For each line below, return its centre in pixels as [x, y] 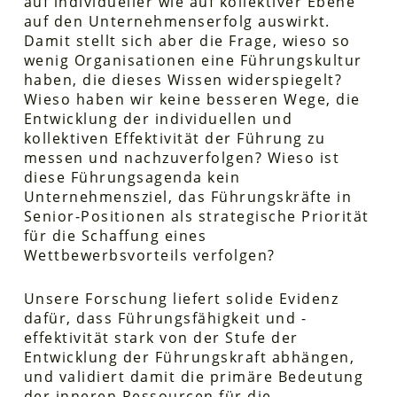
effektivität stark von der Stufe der [161, 337]
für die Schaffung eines [115, 235]
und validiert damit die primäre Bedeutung [194, 376]
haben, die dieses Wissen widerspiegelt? [183, 79]
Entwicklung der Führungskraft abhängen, [189, 357]
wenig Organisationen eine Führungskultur [193, 60]
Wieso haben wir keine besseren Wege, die [192, 99]
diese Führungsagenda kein [132, 177]
